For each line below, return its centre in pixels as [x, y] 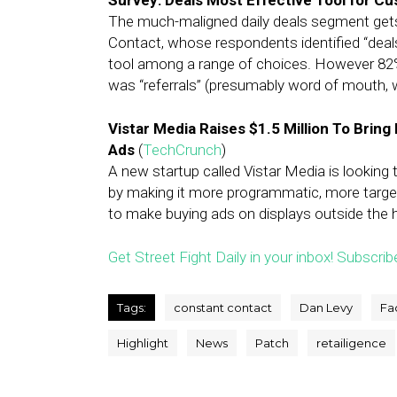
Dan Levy [326, 307]
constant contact [223, 307]
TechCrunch [182, 150]
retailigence [351, 343]
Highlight [143, 343]
